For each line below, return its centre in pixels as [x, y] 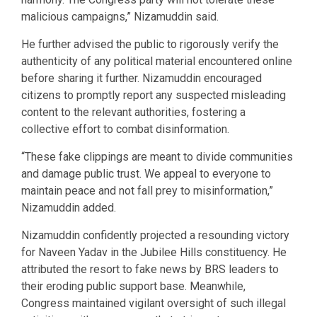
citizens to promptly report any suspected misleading [154, 95]
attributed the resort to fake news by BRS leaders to [150, 269]
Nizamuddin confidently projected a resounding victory [155, 235]
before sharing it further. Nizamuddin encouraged [142, 78]
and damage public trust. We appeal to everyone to [146, 173]
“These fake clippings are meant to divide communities [157, 156]
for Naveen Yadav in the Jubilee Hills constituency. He [154, 252]
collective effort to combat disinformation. [125, 129]
